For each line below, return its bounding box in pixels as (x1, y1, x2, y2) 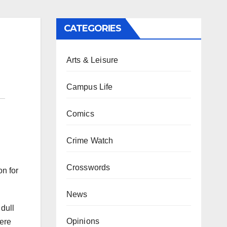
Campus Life (66, 83, 113, 91)
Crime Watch (66, 136, 113, 145)
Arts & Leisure (66, 56, 119, 64)
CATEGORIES (63, 23, 122, 34)
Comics (66, 109, 94, 118)
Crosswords (66, 163, 110, 172)
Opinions (66, 217, 100, 225)
